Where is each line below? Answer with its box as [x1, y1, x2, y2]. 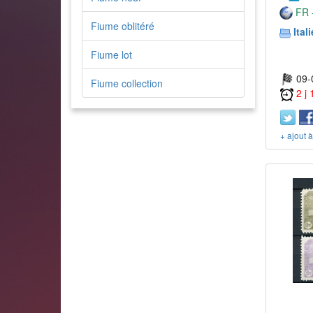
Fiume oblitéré [91, 19, 154, 33]
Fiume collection [91, 76, 163, 90]
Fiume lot [91, 48, 132, 61]
